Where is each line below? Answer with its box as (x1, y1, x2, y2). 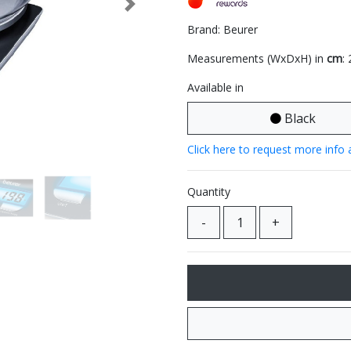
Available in (187, 80, 244, 95)
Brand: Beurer (187, 22, 258, 37)
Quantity (187, 184, 230, 199)
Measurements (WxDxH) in (187, 51, 327, 66)
